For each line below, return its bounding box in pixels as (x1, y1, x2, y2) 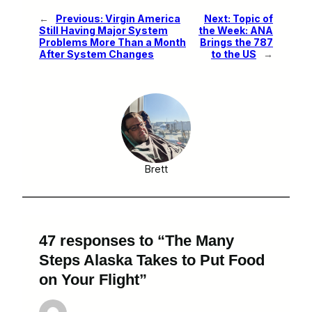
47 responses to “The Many (39, 231, 234, 249)
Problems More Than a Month (39, 36, 186, 48)
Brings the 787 (200, 36, 273, 48)
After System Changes (39, 47, 154, 60)
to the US (211, 47, 256, 60)
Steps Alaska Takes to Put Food (39, 251, 265, 269)
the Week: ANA (198, 24, 273, 36)
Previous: (56, 12, 103, 24)
